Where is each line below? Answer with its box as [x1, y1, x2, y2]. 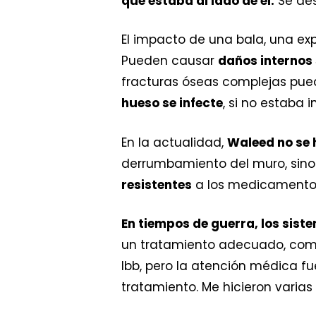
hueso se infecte [121, 95, 223, 112]
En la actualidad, [121, 133, 227, 151]
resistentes [121, 176, 192, 193]
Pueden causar [121, 52, 218, 70]
